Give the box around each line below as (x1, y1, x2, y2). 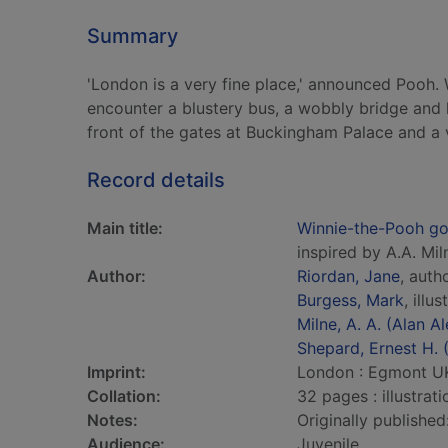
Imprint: (87, 362, 146, 382)
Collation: (87, 386, 161, 406)
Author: (87, 266, 146, 286)
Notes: (87, 410, 138, 430)
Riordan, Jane (297, 266, 400, 286)
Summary (87, 24, 178, 48)
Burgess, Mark (297, 290, 404, 310)
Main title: (87, 218, 163, 238)
